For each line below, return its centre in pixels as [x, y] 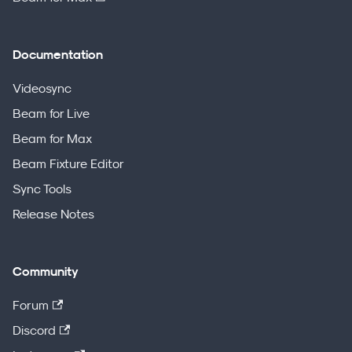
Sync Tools [42, 189]
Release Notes [53, 214]
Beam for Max [52, 139]
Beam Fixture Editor [68, 164]
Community [46, 272]
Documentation [58, 55]
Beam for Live [51, 114]
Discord [34, 330]
